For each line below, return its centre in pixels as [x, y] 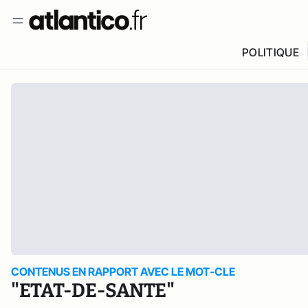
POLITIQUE [270, 52]
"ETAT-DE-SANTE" [93, 290]
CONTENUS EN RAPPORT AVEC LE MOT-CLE [123, 272]
